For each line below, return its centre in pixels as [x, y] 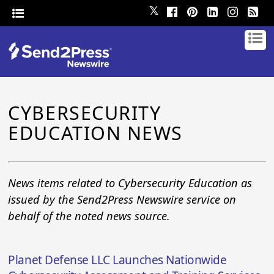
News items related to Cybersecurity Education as [130, 183]
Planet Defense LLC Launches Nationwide [117, 260]
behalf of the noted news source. [89, 216]
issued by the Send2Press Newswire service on [122, 199]
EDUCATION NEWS [95, 133]
